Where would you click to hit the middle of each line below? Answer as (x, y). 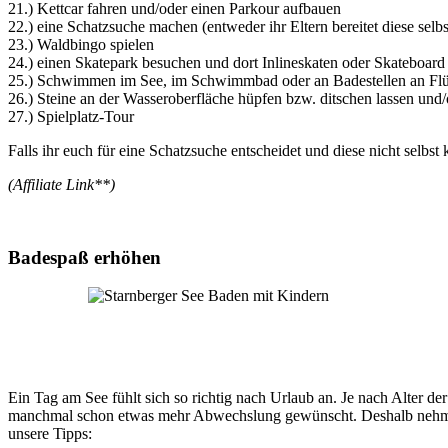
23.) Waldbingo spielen (81, 44)
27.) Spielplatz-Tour (71, 116)
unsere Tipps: (50, 434)
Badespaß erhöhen (84, 257)
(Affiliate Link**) (61, 184)
